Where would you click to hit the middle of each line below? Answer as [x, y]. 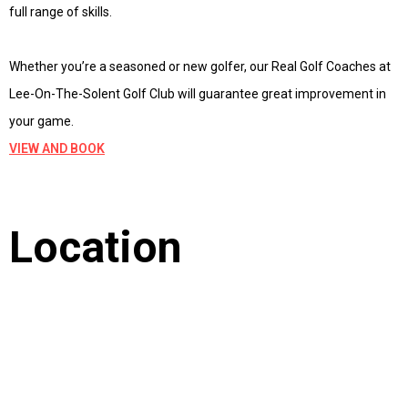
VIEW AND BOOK [57, 148]
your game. [41, 121]
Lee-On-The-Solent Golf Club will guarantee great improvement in [198, 94]
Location [96, 247]
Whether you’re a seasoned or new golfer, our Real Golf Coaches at [200, 66]
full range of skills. [61, 12]
